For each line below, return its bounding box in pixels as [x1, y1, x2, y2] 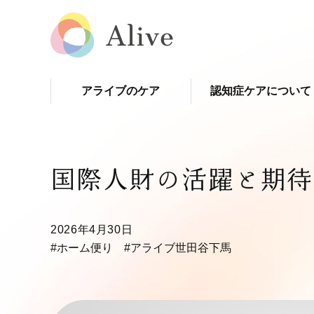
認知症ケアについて [210, 85, 312, 97]
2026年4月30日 [50, 224, 145, 235]
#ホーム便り [50, 242, 113, 254]
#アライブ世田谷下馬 [124, 242, 231, 254]
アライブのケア [81, 85, 161, 97]
